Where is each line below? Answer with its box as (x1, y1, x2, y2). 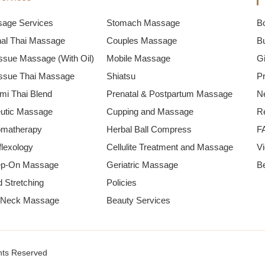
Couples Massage (106, 35, 177, 46)
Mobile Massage (106, 53, 171, 63)
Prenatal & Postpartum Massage (106, 89, 233, 99)
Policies (106, 177, 137, 188)
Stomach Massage (106, 18, 180, 28)
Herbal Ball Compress (106, 124, 192, 134)
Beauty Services (106, 195, 171, 205)
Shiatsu (106, 71, 136, 81)
